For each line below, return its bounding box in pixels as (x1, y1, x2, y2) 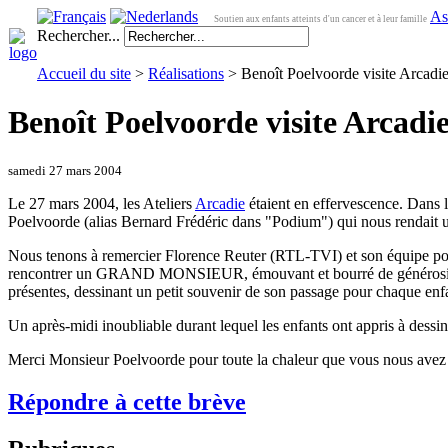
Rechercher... (37, 27, 120, 44)
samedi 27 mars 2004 (8, 162, 122, 178)
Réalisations (148, 65, 224, 82)
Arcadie (195, 194, 245, 212)
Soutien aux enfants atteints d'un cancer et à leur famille (214, 14, 427, 24)
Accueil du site (37, 65, 131, 82)
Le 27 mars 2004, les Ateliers (8, 194, 195, 212)
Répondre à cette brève (8, 388, 246, 415)
